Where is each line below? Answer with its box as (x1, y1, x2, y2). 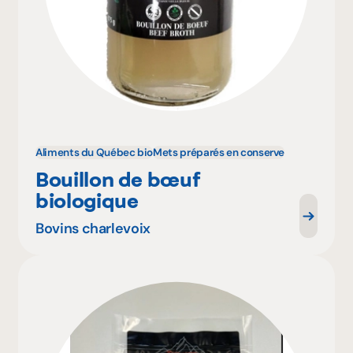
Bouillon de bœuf (35, 166, 199, 191)
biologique (35, 188, 139, 213)
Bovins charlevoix (35, 218, 150, 238)
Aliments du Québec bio (35, 146, 154, 160)
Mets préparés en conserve (153, 146, 285, 160)
